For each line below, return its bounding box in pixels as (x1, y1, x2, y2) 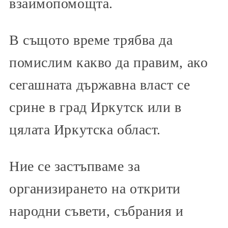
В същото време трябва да (9, 32, 173, 48)
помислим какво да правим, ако (9, 54, 208, 70)
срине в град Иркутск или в (9, 99, 182, 115)
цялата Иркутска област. (9, 121, 161, 137)
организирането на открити (9, 180, 181, 196)
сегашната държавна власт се (9, 76, 190, 93)
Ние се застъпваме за (9, 158, 140, 174)
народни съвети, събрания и (9, 203, 184, 219)
